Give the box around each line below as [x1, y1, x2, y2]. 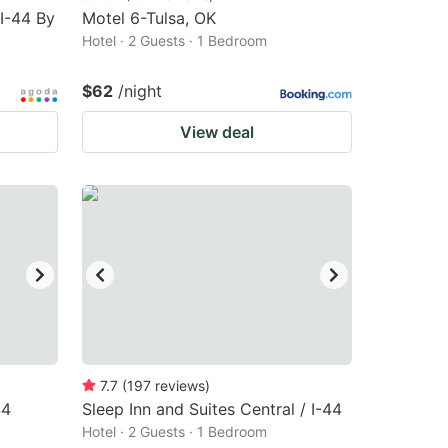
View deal [180, 122, 254, 142]
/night [118, 81, 162, 101]
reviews [155, 377, 205, 394]
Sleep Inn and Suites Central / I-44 [82, 399, 342, 419]
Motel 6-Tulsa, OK [82, 8, 216, 28]
